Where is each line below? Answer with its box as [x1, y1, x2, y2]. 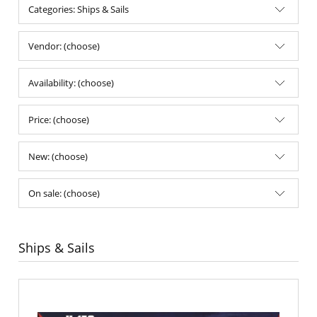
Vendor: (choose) [28, 39, 100, 52]
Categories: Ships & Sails [28, 2, 129, 16]
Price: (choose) [28, 113, 89, 126]
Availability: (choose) [28, 76, 114, 89]
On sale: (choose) [28, 186, 100, 200]
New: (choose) [28, 149, 88, 163]
